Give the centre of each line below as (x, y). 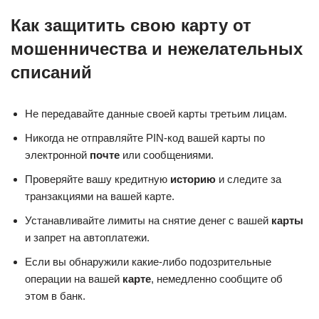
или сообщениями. (167, 155)
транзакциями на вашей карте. (100, 196)
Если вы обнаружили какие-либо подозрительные (148, 261)
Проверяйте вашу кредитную (98, 179)
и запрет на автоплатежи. (87, 237)
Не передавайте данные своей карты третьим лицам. (156, 113)
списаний (51, 72)
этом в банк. (55, 296)
